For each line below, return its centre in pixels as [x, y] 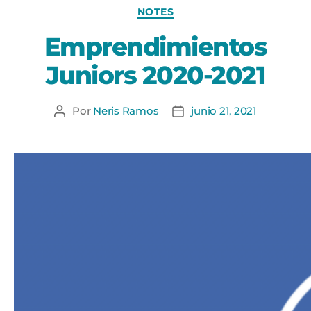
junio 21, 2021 [224, 111]
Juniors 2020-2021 [155, 75]
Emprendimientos [155, 47]
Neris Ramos [126, 111]
